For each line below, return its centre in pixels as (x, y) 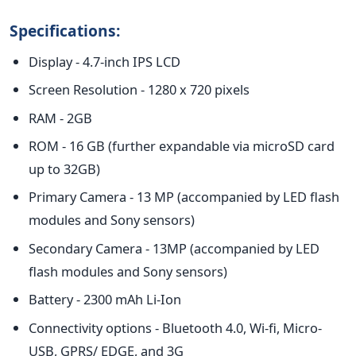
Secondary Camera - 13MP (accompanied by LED (174, 248)
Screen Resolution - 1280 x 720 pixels (139, 90)
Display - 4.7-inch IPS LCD (104, 61)
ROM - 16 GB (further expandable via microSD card (182, 145)
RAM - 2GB (60, 118)
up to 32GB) (64, 168)
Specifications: (65, 30)
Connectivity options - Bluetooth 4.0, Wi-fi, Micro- (175, 327)
